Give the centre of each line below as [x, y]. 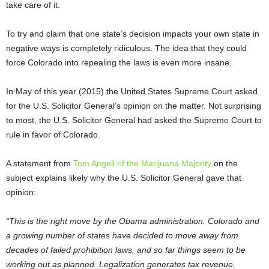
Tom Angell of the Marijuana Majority [142, 164]
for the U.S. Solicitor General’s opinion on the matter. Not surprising [134, 106]
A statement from [40, 164]
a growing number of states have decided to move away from [122, 236]
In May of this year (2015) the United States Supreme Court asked [132, 92]
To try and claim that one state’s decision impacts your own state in [133, 34]
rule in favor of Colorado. [53, 135]
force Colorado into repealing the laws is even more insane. [119, 63]
